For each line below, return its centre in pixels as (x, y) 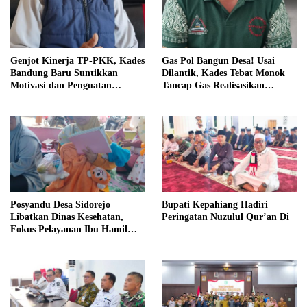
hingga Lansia (39, 242)
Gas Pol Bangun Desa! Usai (218, 61)
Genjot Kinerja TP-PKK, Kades (77, 61)
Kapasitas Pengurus (51, 98)
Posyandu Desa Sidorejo (60, 205)
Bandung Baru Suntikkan (64, 73)
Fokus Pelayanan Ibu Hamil (69, 230)
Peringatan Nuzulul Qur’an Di (225, 217)
